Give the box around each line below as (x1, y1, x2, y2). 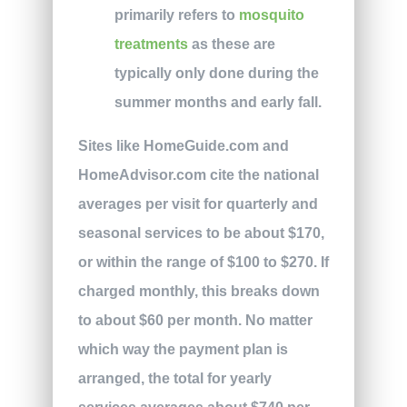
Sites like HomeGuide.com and (77, 138, 289, 154)
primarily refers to (114, 7, 239, 24)
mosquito (238, 7, 304, 24)
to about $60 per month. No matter (77, 313, 313, 329)
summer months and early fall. (114, 94, 322, 111)
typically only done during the (114, 65, 319, 82)
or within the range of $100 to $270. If (77, 254, 329, 271)
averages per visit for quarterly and (77, 196, 318, 213)
